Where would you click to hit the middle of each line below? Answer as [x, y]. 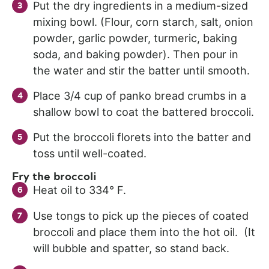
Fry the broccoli [54, 176]
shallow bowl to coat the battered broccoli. [144, 112]
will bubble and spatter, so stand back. [131, 248]
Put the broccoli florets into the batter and [142, 137]
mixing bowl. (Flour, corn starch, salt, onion [143, 22]
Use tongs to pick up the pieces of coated [141, 216]
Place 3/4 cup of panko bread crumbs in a [140, 95]
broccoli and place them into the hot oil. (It [144, 232]
